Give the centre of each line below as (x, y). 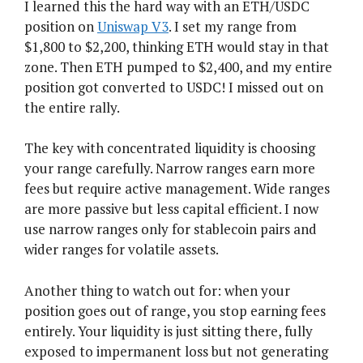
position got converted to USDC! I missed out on (174, 87)
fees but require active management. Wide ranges (177, 189)
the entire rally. (72, 107)
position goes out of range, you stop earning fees (175, 310)
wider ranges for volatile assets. (122, 250)
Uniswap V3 (133, 26)
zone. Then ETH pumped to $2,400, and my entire (178, 66)
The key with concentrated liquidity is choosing (170, 148)
